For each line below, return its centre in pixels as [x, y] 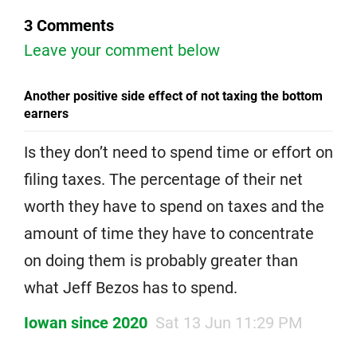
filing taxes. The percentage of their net [163, 179]
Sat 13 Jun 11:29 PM [229, 322]
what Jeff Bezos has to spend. [131, 287]
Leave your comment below [122, 50]
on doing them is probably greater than [161, 260]
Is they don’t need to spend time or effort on [178, 152]
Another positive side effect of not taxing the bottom [173, 96]
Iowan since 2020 [86, 322]
